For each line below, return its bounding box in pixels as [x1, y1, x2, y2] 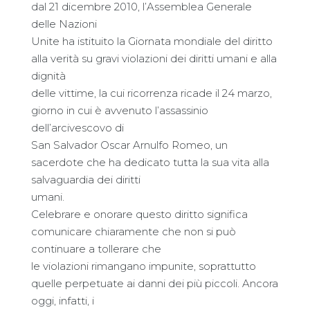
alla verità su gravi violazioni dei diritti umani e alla [31, 52, 277, 65]
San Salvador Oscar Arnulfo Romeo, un [31, 138, 228, 152]
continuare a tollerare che [31, 242, 161, 255]
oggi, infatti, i [31, 294, 94, 307]
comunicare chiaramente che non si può [31, 225, 236, 238]
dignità [31, 69, 66, 82]
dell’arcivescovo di [31, 121, 124, 134]
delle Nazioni [31, 17, 97, 30]
